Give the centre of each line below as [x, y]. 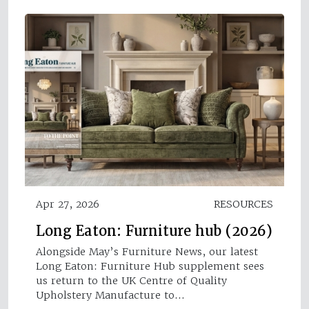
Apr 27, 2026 [68, 205]
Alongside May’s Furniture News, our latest [147, 252]
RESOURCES [243, 205]
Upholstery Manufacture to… [110, 296]
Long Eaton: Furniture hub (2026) [154, 231]
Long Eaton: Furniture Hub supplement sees [150, 267]
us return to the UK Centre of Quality [131, 281]
